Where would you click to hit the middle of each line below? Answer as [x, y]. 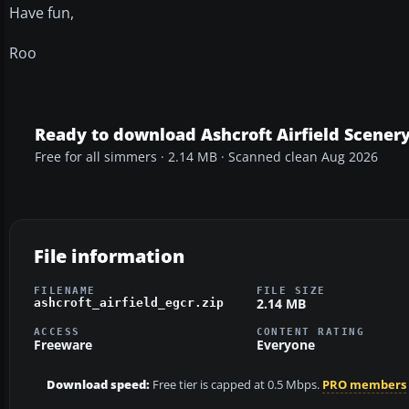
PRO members [364, 385]
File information [109, 256]
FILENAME [65, 290]
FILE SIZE [291, 290]
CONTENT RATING [310, 332]
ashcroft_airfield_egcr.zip [129, 302]
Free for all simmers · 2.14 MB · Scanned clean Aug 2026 [206, 157]
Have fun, [42, 12]
